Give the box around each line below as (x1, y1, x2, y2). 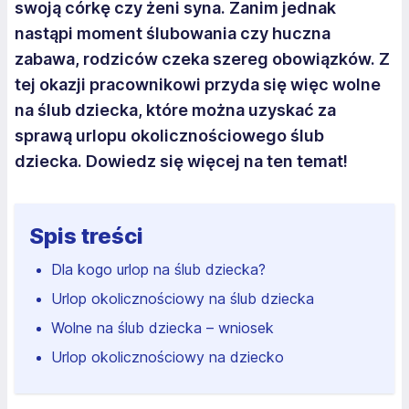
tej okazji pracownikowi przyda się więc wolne (15, 75, 381, 94)
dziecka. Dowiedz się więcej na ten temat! (15, 152, 348, 171)
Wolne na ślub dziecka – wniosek (51, 319, 274, 337)
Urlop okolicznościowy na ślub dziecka (51, 289, 319, 308)
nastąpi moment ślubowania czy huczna (15, 24, 330, 43)
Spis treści (29, 223, 143, 249)
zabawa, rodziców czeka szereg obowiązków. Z (15, 49, 390, 68)
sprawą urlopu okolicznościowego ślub (15, 126, 324, 145)
